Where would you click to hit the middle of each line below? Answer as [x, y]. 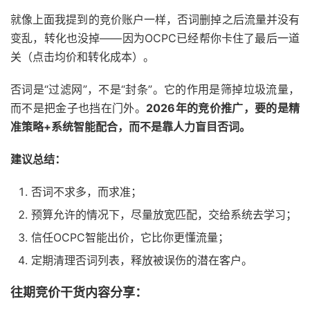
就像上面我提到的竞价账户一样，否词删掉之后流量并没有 [155, 19]
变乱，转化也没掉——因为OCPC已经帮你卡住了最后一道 [155, 38]
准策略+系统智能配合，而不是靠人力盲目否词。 [130, 127]
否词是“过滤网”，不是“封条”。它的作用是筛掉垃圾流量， [155, 89]
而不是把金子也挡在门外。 [79, 108]
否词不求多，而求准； [86, 192]
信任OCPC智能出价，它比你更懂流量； [130, 237]
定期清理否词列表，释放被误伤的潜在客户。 [142, 260]
